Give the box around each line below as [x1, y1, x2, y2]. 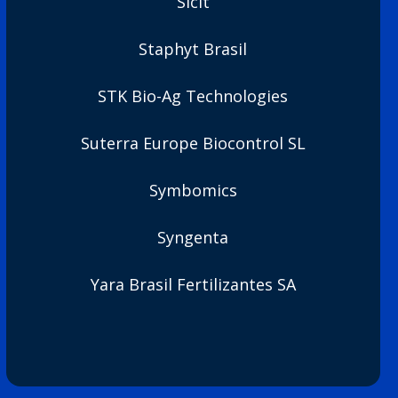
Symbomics [148, 179, 237, 201]
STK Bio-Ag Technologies [98, 85, 289, 107]
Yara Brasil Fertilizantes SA [90, 274, 296, 295]
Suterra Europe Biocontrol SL [80, 132, 306, 154]
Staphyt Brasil [139, 38, 248, 60]
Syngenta [157, 227, 229, 248]
